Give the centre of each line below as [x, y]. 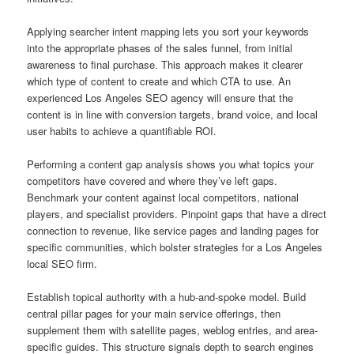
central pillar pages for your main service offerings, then [154, 314]
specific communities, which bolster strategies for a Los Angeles [175, 247]
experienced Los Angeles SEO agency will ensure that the [160, 97]
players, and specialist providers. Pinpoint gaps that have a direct [177, 213]
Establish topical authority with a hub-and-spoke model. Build [167, 297]
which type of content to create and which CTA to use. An [159, 81]
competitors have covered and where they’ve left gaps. [153, 180]
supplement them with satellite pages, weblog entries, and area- [173, 330]
